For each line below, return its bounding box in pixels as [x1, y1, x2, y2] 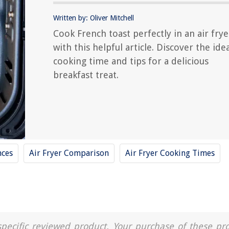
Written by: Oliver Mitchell [53, 14, 134, 22]
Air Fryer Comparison [29, 148, 109, 158]
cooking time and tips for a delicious [53, 56, 209, 66]
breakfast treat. [53, 70, 119, 80]
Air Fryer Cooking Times [125, 148, 215, 158]
